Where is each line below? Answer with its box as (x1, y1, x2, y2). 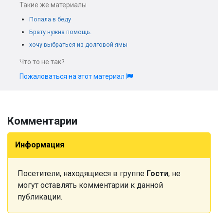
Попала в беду (29, 16, 71, 23)
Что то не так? (19, 58, 65, 66)
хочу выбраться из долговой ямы (29, 41, 127, 48)
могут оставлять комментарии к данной (18, 181, 163, 190)
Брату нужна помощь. (29, 28, 91, 36)
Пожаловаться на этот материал (19, 73, 126, 80)
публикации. (18, 192, 62, 201)
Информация (15, 140, 64, 149)
